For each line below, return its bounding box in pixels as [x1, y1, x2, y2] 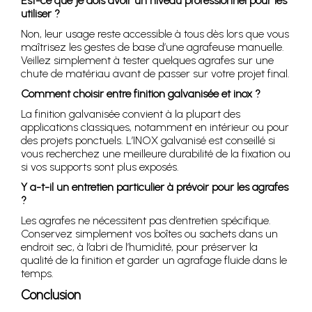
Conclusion [21, 287, 81, 304]
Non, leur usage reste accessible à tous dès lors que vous [21, 27, 289, 41]
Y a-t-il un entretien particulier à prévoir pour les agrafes [21, 180, 288, 194]
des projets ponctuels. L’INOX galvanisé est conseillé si [21, 134, 275, 148]
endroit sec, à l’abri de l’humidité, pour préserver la [21, 240, 258, 254]
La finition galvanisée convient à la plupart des [21, 107, 240, 121]
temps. [21, 267, 54, 281]
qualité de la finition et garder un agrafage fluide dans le [21, 253, 287, 267]
